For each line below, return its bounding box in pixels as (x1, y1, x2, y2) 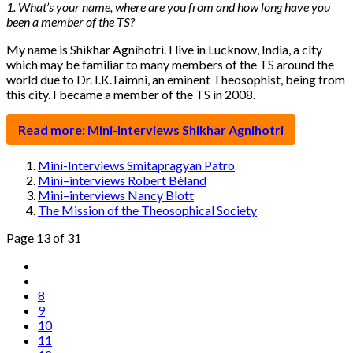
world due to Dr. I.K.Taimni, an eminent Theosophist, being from (6, 71, 345, 87)
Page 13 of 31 (6, 229, 81, 245)
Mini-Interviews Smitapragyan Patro (38, 157, 235, 173)
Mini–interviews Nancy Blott (38, 187, 194, 203)
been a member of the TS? (6, 13, 135, 29)
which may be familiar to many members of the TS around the (6, 56, 334, 72)
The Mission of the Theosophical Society (38, 202, 257, 217)
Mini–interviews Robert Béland (38, 172, 206, 188)
